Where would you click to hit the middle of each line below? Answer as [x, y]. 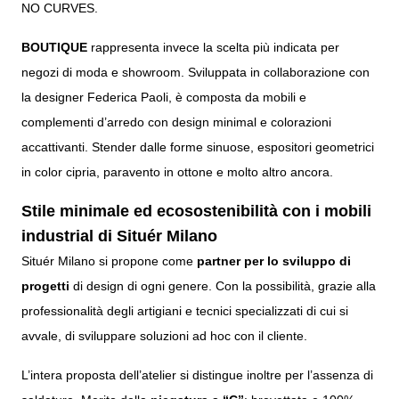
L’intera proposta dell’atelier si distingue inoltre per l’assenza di [197, 375]
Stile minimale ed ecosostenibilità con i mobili [196, 212]
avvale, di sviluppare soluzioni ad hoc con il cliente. [164, 336]
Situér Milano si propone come [107, 261]
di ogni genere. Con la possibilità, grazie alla [250, 286]
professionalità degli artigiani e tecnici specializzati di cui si [185, 311]
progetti [47, 286]
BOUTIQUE [54, 48]
